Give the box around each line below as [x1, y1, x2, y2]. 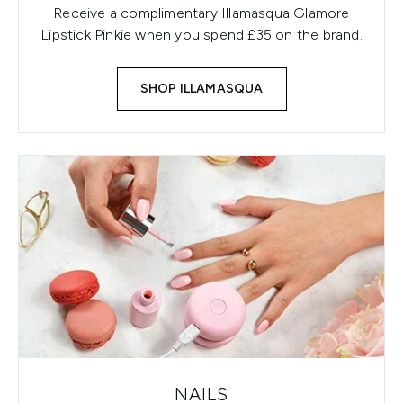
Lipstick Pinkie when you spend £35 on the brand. [40, 25, 363, 43]
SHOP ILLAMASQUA [139, 80, 264, 96]
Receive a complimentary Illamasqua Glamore [53, 4, 350, 22]
